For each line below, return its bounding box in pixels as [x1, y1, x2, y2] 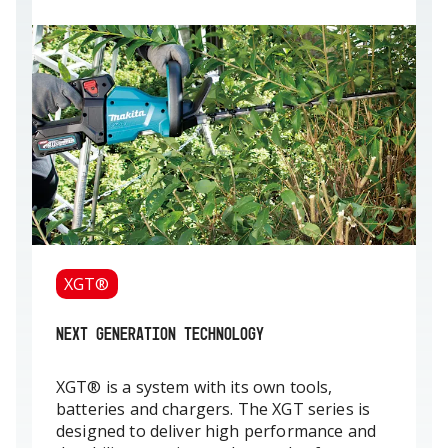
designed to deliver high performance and [56, 420, 377, 442]
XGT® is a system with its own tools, [56, 376, 333, 398]
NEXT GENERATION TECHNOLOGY [56, 323, 264, 344]
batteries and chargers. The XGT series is [56, 398, 371, 420]
